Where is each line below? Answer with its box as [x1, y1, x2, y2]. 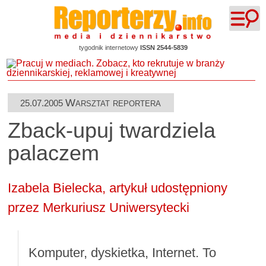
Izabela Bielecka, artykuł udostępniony [8, 180, 228, 195]
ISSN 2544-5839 [140, 44, 188, 52]
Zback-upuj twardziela [8, 119, 216, 143]
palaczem [8, 141, 100, 166]
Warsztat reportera [65, 96, 161, 109]
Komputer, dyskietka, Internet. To [28, 245, 216, 260]
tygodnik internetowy [78, 44, 140, 52]
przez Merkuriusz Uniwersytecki [8, 199, 190, 215]
